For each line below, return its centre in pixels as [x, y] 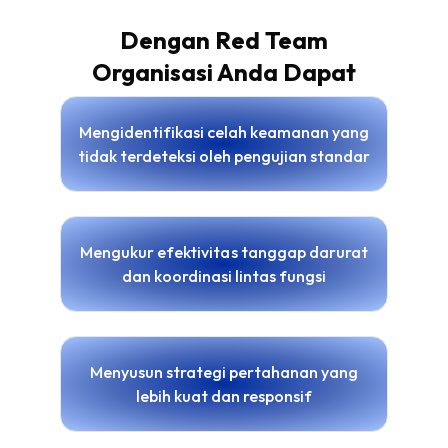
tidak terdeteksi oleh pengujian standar [224, 156]
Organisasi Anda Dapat [224, 72]
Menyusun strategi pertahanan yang [224, 372]
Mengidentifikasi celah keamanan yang [224, 132]
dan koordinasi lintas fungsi [224, 276]
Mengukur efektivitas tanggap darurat [224, 252]
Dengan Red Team [224, 40]
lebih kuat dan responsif [224, 396]
